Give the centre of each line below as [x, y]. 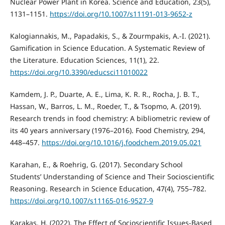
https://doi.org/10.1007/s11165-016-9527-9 [81, 201]
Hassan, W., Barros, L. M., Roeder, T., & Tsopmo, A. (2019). [105, 106]
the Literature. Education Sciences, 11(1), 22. [84, 60]
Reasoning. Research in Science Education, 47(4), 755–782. [108, 189]
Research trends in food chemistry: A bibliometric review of [110, 119]
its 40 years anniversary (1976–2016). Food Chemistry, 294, [107, 131]
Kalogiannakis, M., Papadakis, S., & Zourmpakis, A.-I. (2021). [110, 36]
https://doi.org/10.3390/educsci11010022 [79, 72]
